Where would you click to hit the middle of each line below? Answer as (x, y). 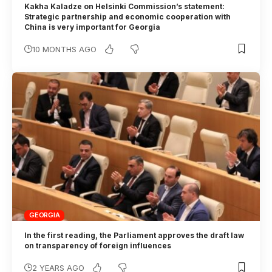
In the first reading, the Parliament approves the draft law (134, 235)
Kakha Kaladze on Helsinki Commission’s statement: (125, 6)
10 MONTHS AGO (65, 49)
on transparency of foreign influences (100, 245)
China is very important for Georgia (93, 27)
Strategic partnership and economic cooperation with (128, 16)
